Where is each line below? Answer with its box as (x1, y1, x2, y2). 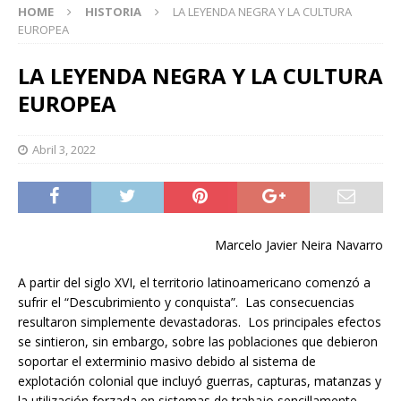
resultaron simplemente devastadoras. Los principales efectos (18, 313, 381, 331)
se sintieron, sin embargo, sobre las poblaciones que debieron (18, 333, 378, 351)
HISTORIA (85, 4, 141, 21)
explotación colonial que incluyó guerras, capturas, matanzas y (18, 372, 381, 390)
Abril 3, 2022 (32, 141, 96, 158)
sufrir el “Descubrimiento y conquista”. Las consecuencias (18, 294, 354, 311)
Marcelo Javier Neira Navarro (215, 236, 383, 254)
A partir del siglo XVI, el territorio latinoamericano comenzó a (18, 274, 371, 292)
